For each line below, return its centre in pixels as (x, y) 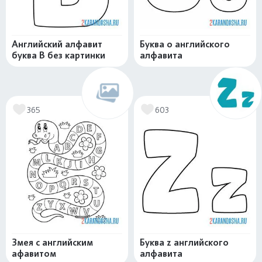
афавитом (34, 254)
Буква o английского (185, 44)
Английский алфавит (57, 44)
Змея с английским (52, 243)
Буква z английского (184, 243)
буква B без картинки (58, 56)
